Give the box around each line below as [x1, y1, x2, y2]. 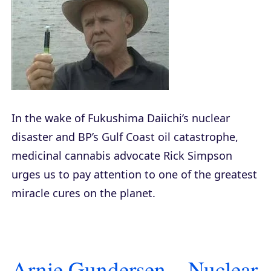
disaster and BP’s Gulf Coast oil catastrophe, [11, 129, 238, 144]
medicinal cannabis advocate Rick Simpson [11, 148, 232, 163]
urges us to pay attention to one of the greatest [11, 166, 257, 181]
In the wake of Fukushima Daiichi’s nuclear [11, 110, 230, 125]
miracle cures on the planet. [11, 185, 155, 200]
